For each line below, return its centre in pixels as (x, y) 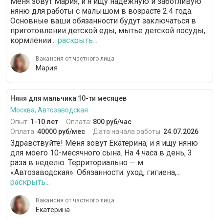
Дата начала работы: (128, 131)
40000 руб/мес (61, 131)
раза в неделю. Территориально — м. (77, 163)
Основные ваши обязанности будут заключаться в (103, 21)
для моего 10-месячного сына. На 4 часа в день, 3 (101, 153)
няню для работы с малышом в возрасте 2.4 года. (101, 11)
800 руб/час (112, 122)
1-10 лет (44, 122)
